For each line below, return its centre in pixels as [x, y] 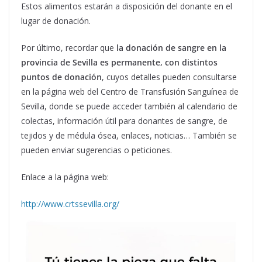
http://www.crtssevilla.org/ [70, 204]
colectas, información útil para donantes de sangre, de [124, 121]
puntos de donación [61, 77]
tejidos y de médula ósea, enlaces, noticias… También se [129, 135]
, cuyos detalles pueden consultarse [169, 77]
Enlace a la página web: [65, 177]
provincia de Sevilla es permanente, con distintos [119, 62]
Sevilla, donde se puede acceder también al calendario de [129, 106]
